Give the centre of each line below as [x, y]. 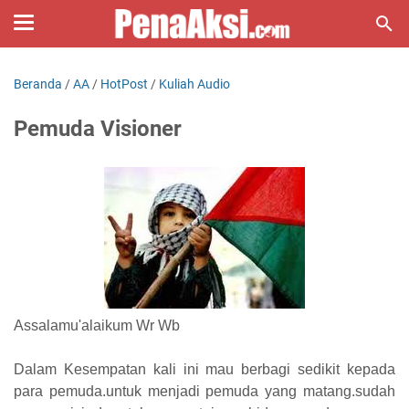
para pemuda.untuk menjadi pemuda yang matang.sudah [204, 391]
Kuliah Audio [194, 84]
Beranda [38, 84]
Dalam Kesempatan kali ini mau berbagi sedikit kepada [204, 369]
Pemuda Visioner [98, 129]
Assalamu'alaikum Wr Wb [97, 325]
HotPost [124, 84]
